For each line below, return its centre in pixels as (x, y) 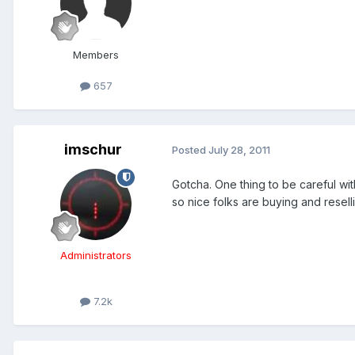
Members (96, 54)
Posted (190, 150)
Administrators (96, 255)
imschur (93, 149)
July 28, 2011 (239, 150)
